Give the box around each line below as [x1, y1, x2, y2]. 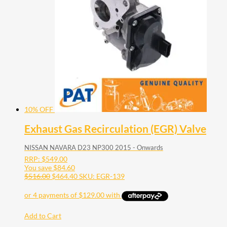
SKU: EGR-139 [79, 172, 125, 181]
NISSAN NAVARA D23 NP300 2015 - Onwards [24, 143, 163, 152]
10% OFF [24, 104, 53, 113]
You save [24, 163, 53, 172]
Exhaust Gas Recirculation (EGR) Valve [24, 122, 206, 135]
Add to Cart [24, 211, 61, 220]
